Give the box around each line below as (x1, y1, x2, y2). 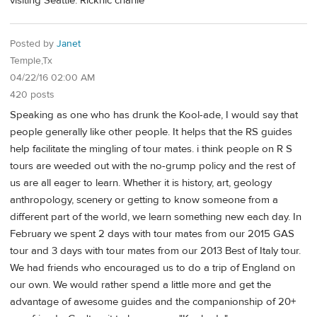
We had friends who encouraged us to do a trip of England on (10, 260, 295, 275)
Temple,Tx (10, 54, 52, 68)
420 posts (10, 88, 54, 102)
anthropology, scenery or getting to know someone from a (10, 192, 278, 207)
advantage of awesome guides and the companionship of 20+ (10, 294, 296, 309)
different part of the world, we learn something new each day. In (10, 209, 301, 224)
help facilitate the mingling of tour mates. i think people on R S (10, 142, 292, 156)
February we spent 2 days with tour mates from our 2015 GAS (10, 226, 294, 241)
